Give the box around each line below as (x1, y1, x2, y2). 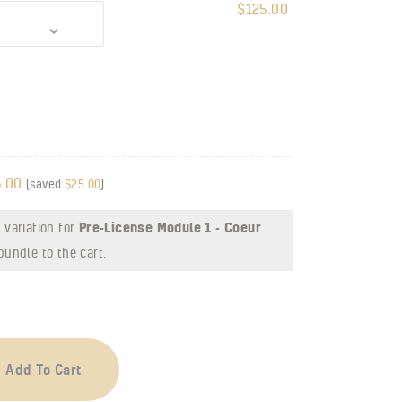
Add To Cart (5, 360, 82, 379)
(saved (26, 176, 65, 191)
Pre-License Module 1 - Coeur (78, 218, 262, 236)
